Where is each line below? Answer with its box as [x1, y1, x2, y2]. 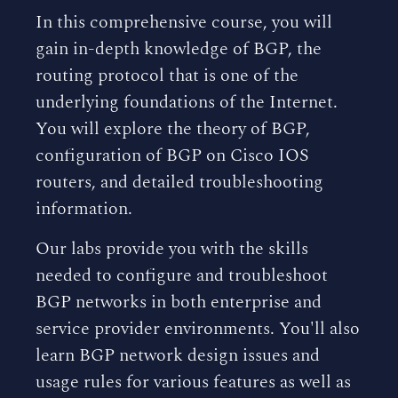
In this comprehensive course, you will [36, 9, 332, 36]
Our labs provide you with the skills [36, 235, 308, 262]
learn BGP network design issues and [36, 342, 320, 369]
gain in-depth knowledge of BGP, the [36, 36, 322, 62]
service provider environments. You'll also [36, 315, 360, 342]
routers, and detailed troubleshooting [36, 169, 323, 195]
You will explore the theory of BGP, [36, 115, 310, 142]
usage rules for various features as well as [36, 369, 351, 395]
